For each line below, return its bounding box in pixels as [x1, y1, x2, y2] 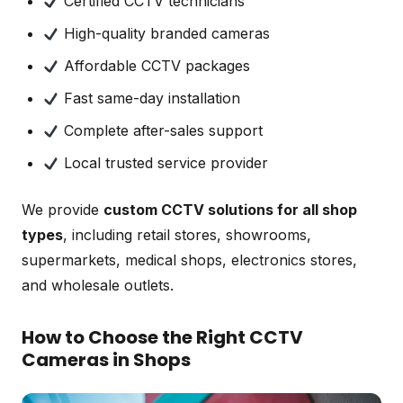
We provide [22, 200, 103, 219]
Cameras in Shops [22, 346, 191, 372]
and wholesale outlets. [22, 275, 174, 294]
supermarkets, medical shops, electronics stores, [22, 250, 357, 269]
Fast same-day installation [59, 88, 241, 107]
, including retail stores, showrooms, [63, 225, 311, 244]
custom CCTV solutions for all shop [103, 200, 357, 219]
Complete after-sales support [59, 121, 264, 139]
